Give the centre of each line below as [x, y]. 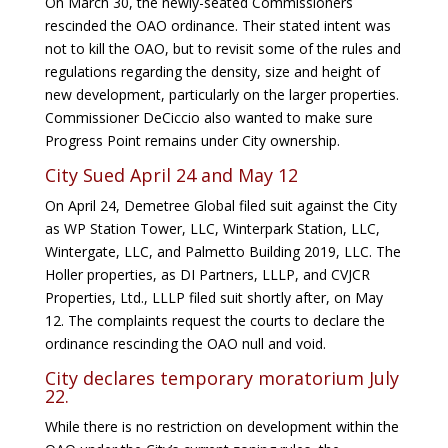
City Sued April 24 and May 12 [171, 175]
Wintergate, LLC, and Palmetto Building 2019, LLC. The [222, 252]
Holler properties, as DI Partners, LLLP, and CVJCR [207, 275]
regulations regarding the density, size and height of [212, 72]
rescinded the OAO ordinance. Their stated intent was [217, 26]
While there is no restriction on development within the [221, 427]
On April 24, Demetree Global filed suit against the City [220, 206]
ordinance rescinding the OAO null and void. [185, 344]
